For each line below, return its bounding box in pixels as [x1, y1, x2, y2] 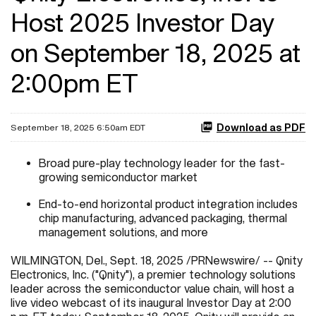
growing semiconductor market [39, 170, 197, 183]
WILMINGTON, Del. [11, 253, 105, 267]
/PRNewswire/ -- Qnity [183, 253, 303, 267]
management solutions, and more [39, 225, 208, 238]
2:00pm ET [11, 68, 138, 97]
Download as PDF [217, 121, 305, 133]
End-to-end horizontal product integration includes [39, 197, 298, 210]
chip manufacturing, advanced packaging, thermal [39, 211, 287, 224]
